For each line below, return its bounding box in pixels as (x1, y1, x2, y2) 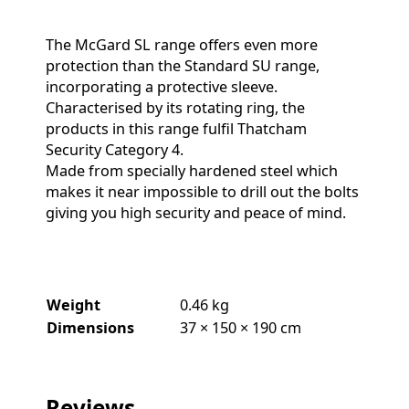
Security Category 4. (46, 140, 184, 161)
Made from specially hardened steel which (46, 161, 338, 182)
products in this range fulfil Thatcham (46, 119, 307, 140)
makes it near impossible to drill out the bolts (46, 182, 359, 203)
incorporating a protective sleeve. (46, 77, 278, 98)
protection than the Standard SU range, (46, 56, 320, 77)
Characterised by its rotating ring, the (46, 98, 305, 119)
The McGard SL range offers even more (46, 35, 318, 56)
